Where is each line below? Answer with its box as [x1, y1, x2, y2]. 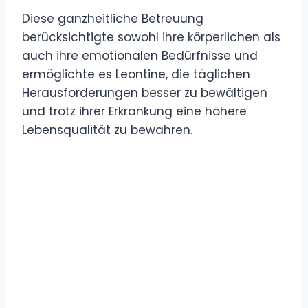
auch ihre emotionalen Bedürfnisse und [22, 47, 258, 64]
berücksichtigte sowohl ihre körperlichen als [22, 28, 280, 45]
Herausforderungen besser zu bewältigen [22, 84, 267, 101]
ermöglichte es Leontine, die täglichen [22, 65, 250, 82]
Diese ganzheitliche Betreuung [22, 10, 203, 27]
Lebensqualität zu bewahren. [22, 121, 192, 138]
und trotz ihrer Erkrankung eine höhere [22, 102, 247, 120]
